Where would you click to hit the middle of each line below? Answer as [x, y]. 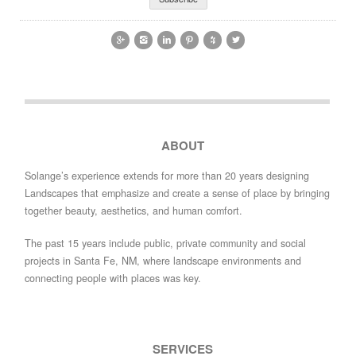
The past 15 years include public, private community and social [166, 243]
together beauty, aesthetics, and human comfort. [134, 211]
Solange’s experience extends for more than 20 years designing [167, 176]
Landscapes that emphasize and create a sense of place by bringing [178, 193]
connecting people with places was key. [113, 278]
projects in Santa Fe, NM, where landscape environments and [163, 260]
